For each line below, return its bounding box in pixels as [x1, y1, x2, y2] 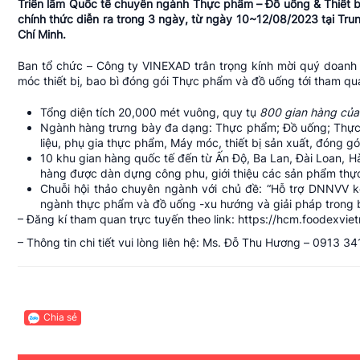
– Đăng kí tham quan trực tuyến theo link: [18, 212, 238, 227]
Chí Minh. [18, 27, 66, 42]
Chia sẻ [43, 311, 77, 324]
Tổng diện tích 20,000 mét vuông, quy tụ [40, 105, 260, 120]
